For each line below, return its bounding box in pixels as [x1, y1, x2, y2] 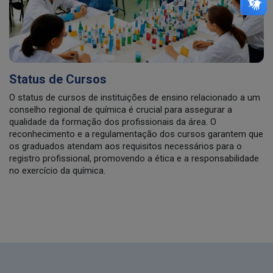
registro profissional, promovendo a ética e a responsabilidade [9, 153, 259, 165]
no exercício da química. [9, 165, 105, 177]
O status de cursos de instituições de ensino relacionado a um [9, 92, 260, 104]
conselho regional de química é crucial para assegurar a [9, 104, 232, 116]
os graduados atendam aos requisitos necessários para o [9, 141, 242, 152]
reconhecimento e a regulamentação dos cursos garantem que [9, 129, 263, 140]
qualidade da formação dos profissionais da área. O [9, 116, 216, 128]
